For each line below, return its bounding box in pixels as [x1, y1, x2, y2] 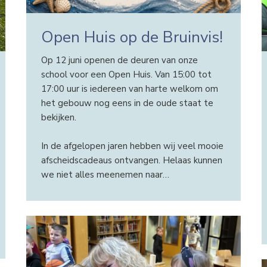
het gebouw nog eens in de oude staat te [41, 97, 213, 109]
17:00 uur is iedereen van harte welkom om [41, 82, 218, 95]
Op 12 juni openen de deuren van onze [41, 54, 198, 66]
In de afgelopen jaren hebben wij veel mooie [41, 139, 223, 152]
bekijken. [41, 111, 76, 123]
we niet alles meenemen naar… [41, 168, 169, 181]
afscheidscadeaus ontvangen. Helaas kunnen [41, 154, 222, 166]
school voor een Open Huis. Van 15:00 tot [41, 68, 212, 80]
